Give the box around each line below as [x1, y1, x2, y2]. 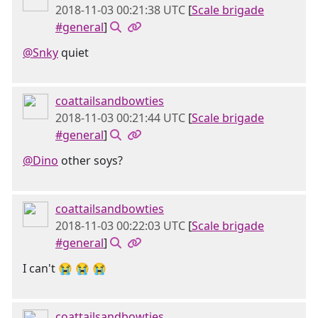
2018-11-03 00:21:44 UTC [55, 110, 185, 126]
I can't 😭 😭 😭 [23, 261, 106, 276]
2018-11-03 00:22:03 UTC [55, 218, 185, 234]
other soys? [58, 153, 123, 168]
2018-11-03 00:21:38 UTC [55, 2, 185, 18]
